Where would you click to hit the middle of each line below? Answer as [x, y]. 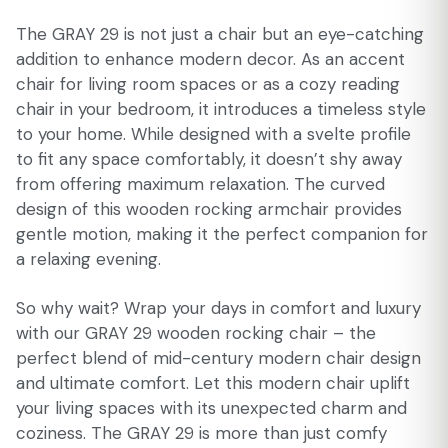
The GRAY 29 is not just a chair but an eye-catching [220, 34]
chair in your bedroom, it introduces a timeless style [221, 109]
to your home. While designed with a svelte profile [213, 134]
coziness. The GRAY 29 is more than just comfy [201, 433]
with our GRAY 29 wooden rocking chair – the [196, 333]
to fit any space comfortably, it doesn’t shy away [209, 159]
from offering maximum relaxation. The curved [200, 184]
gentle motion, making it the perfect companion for [222, 234]
